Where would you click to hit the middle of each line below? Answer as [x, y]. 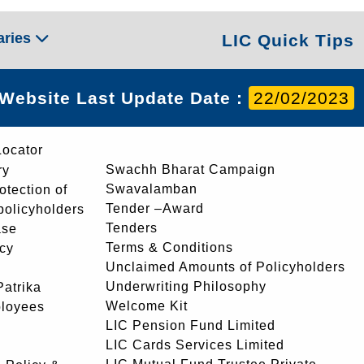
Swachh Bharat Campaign [191, 169]
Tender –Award [155, 208]
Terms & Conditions [169, 247]
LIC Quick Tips [288, 40]
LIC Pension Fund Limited [191, 325]
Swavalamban [152, 189]
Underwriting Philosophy [186, 286]
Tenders [132, 228]
